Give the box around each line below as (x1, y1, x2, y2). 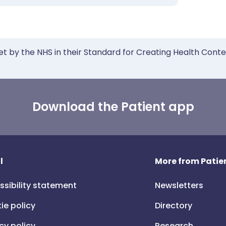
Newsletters (155, 180, 204, 191)
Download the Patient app (32, 98, 194, 115)
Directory (155, 200, 193, 211)
